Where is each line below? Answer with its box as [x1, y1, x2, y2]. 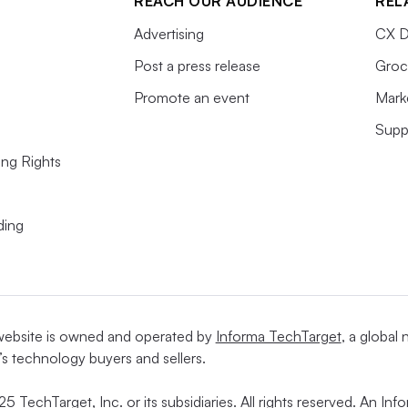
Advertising [134, 24, 204, 43]
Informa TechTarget [215, 326, 342, 345]
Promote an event [134, 87, 250, 107]
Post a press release [134, 56, 260, 75]
